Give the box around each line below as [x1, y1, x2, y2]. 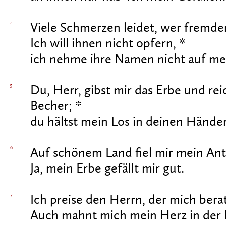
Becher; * [30, 100, 82, 113]
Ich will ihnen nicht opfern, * [30, 37, 186, 50]
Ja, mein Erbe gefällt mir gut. [30, 162, 184, 176]
